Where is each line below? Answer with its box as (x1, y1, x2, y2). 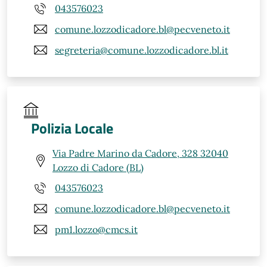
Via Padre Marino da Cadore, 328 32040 (52, 147, 228, 159)
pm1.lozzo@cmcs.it (55, 223, 138, 235)
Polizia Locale (31, 117, 113, 139)
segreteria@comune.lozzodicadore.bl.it (55, 44, 228, 56)
